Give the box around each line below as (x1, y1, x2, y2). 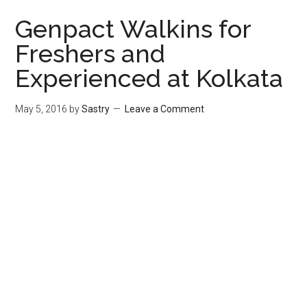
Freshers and (15, 39, 166, 68)
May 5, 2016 (15, 103, 68, 114)
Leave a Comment (125, 103, 205, 114)
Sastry (82, 103, 110, 114)
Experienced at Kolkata (15, 64, 284, 93)
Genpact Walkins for (15, 14, 251, 43)
